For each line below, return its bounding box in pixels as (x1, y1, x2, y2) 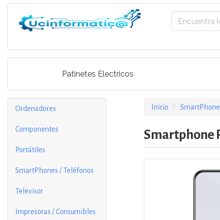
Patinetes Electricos (62, 69, 134, 79)
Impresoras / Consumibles (15, 208, 96, 216)
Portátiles (15, 146, 45, 154)
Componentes (15, 125, 58, 133)
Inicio (151, 103, 168, 111)
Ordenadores (15, 105, 56, 112)
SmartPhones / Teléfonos (15, 166, 94, 174)
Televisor (15, 187, 43, 195)
